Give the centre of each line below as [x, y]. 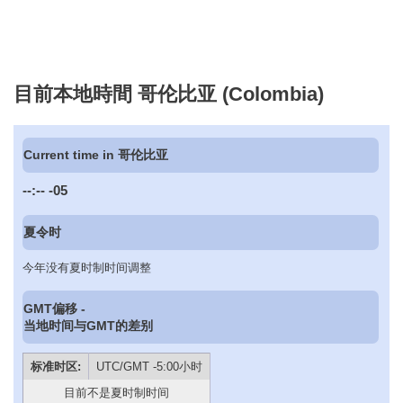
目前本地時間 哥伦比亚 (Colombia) [169, 94]
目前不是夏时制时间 [116, 392]
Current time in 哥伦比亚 [96, 155]
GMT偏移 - [55, 308]
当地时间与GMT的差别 [89, 325]
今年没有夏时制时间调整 [87, 268]
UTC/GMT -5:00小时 [149, 366]
